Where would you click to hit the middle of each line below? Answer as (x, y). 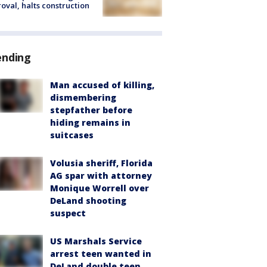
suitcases (72, 135)
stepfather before (91, 110)
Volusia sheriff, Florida (101, 163)
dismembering (83, 98)
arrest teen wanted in (101, 254)
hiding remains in (90, 123)
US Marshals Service (96, 241)
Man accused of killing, (102, 85)
